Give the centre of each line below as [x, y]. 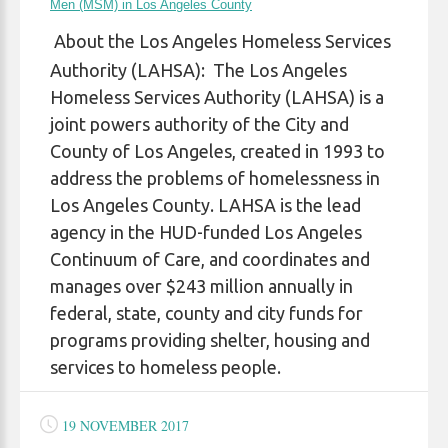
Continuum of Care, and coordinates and [210, 259]
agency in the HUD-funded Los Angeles [206, 232]
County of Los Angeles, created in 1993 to [217, 151]
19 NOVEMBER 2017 [123, 425]
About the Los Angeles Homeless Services [222, 41]
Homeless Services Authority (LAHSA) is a [217, 97]
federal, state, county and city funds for [206, 313]
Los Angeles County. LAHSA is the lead [205, 205]
